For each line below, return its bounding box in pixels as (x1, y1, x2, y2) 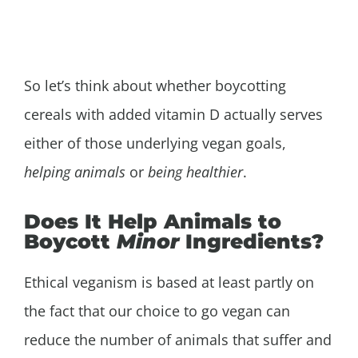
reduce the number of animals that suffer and (24, 330, 332, 350)
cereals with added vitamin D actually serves (24, 104, 323, 124)
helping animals (24, 161, 129, 181)
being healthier (148, 161, 243, 181)
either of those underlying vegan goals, (24, 133, 286, 153)
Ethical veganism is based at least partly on (24, 272, 314, 292)
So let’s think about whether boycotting (24, 75, 286, 95)
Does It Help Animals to (24, 209, 281, 234)
